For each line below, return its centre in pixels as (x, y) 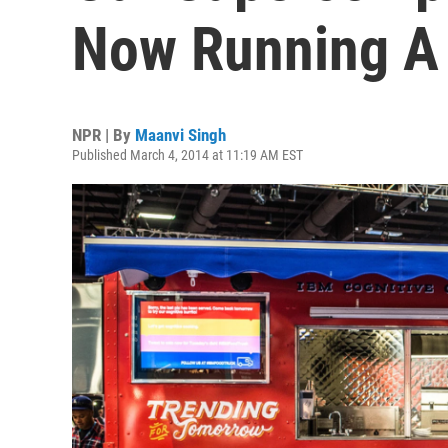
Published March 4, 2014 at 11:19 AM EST (187, 155)
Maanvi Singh (180, 135)
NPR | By (103, 135)
